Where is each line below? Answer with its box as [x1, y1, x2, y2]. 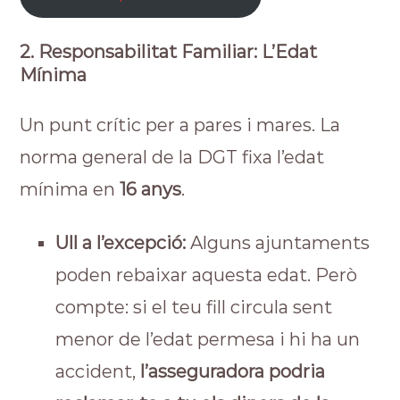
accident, [55, 361, 141, 382]
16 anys [120, 179, 182, 200]
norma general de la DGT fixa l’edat [20, 146, 325, 168]
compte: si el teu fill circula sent [55, 296, 333, 318]
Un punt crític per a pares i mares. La [20, 114, 341, 136]
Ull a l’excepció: [55, 232, 187, 254]
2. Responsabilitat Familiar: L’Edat [20, 41, 318, 62]
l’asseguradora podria [140, 361, 326, 382]
